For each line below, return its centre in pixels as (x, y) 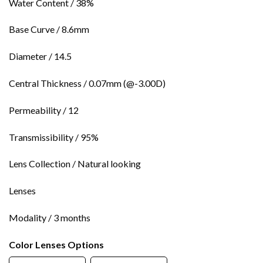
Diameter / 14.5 (40, 56)
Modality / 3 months (50, 218)
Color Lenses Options (56, 244)
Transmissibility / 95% (54, 137)
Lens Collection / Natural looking (75, 164)
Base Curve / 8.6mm (49, 29)
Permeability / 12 (44, 110)
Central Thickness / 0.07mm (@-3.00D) (87, 83)
